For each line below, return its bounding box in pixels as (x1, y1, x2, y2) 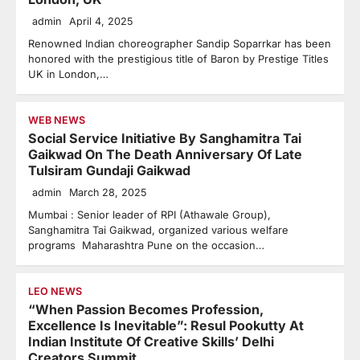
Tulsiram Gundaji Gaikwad (28, 162, 190, 178)
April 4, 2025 (69, 15, 133, 27)
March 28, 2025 (69, 186, 146, 198)
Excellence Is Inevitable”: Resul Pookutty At (28, 317, 304, 333)
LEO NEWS (28, 285, 82, 297)
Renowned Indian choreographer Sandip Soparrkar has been (28, 37, 331, 50)
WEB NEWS (28, 114, 85, 126)
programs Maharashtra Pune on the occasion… (28, 239, 264, 252)
